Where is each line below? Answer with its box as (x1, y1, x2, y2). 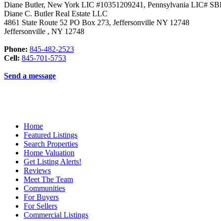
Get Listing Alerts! (24, 157, 81, 166)
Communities (24, 184, 65, 192)
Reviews (24, 166, 51, 175)
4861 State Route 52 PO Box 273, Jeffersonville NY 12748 (4, 18, 189, 27)
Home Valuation (24, 148, 74, 157)
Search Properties (24, 139, 78, 148)
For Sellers (24, 201, 57, 210)
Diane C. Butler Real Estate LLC (4, 9, 108, 18)
